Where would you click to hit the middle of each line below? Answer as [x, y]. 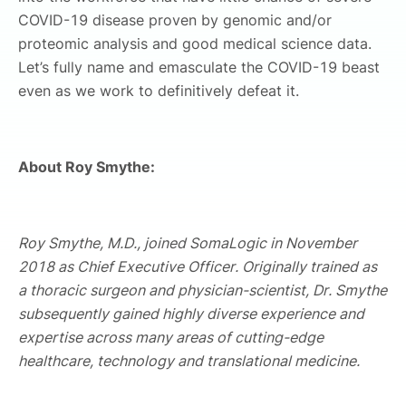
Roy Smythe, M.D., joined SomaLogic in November [188, 243]
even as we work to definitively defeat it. [159, 91]
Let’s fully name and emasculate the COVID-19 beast [199, 67]
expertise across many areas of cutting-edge [171, 337]
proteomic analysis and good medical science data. [195, 43]
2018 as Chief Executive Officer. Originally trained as [198, 266]
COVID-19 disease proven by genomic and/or [175, 20]
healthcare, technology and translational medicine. [189, 361]
